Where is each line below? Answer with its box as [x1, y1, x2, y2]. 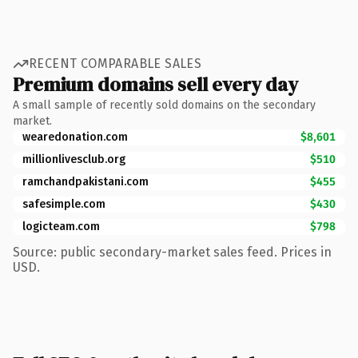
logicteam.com [22, 219, 100, 233]
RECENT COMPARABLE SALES [29, 56, 202, 71]
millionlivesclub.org [22, 152, 125, 166]
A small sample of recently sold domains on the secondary [13, 97, 316, 112]
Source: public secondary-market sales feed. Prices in [13, 244, 332, 260]
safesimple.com [22, 197, 105, 211]
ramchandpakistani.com [22, 174, 149, 189]
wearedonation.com [22, 129, 128, 144]
